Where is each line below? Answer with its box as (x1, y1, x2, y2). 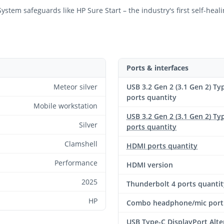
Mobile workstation (33, 101, 97, 110)
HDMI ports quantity (126, 141, 197, 150)
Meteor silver (53, 82, 97, 91)
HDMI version (126, 160, 173, 169)
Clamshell (64, 139, 97, 148)
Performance (54, 158, 97, 167)
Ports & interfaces (126, 63, 188, 72)
